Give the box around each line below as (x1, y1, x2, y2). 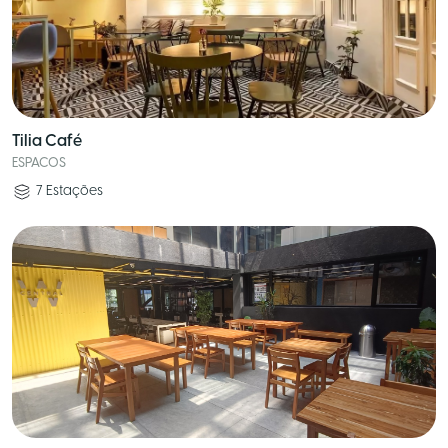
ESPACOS (12, 157, 66, 170)
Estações (46, 184, 103, 199)
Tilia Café (12, 133, 82, 150)
